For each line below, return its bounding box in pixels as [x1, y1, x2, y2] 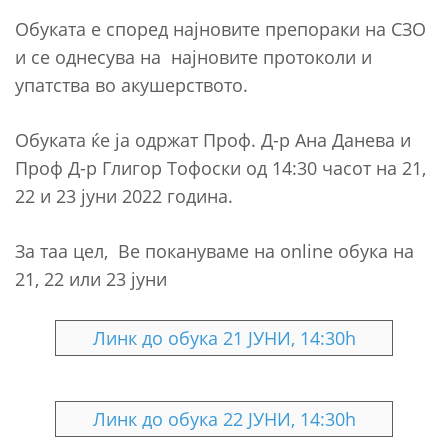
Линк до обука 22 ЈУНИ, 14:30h [92, 406, 356, 431]
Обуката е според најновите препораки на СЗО [15, 16, 426, 41]
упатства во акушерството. [15, 72, 248, 97]
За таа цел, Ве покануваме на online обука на [15, 238, 414, 263]
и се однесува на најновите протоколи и [15, 44, 372, 69]
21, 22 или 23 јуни [15, 266, 167, 291]
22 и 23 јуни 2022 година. [15, 183, 233, 208]
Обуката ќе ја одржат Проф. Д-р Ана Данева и [15, 127, 411, 152]
